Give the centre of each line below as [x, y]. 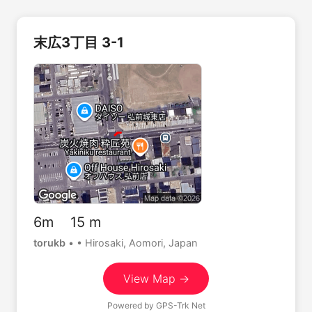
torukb [49, 243]
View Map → [156, 278]
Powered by [131, 305]
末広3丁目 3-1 [79, 42]
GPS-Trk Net [180, 305]
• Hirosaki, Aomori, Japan [137, 243]
